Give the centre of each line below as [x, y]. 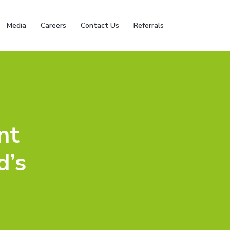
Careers [53, 25]
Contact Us [100, 25]
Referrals [149, 25]
